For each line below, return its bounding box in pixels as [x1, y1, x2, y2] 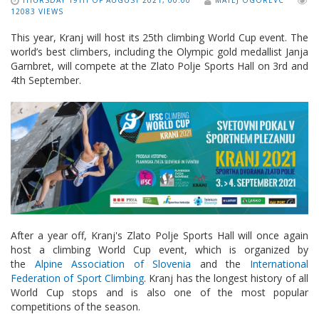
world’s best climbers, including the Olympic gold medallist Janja [11, 45, 308, 58]
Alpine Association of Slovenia [34, 257, 192, 271]
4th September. [11, 73, 84, 87]
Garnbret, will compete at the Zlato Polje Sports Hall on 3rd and [11, 59, 308, 73]
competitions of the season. [11, 300, 140, 314]
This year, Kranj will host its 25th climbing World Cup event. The [11, 31, 308, 44]
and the [191, 257, 251, 271]
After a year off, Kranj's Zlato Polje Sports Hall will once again [11, 229, 308, 243]
